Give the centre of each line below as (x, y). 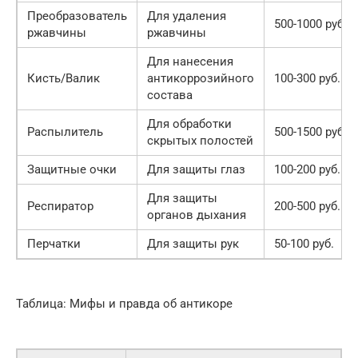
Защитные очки (72, 169)
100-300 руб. (307, 78)
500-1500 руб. (310, 131)
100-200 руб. (307, 169)
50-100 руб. (304, 243)
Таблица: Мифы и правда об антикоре (124, 303)
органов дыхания (197, 215)
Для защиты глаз (196, 169)
